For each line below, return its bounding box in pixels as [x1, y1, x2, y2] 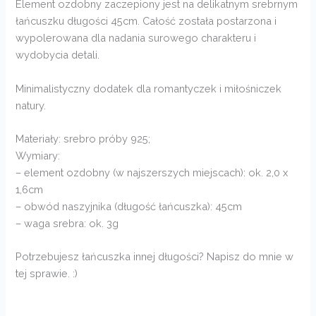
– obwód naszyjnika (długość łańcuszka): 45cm [16, 200, 243, 212]
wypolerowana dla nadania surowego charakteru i [16, 32, 257, 44]
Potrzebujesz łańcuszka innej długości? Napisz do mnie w [16, 250, 294, 263]
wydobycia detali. [16, 49, 100, 61]
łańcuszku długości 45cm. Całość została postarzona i [16, 15, 277, 28]
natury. [16, 99, 47, 111]
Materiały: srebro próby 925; [16, 132, 151, 145]
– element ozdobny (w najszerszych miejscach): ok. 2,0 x [16, 166, 288, 178]
